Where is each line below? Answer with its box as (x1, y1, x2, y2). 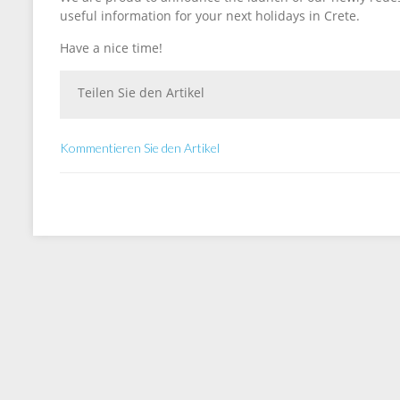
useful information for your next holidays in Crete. (60, 7, 360, 24)
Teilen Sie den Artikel (78, 84, 204, 101)
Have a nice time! (60, 39, 162, 56)
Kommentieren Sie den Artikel (60, 140, 220, 155)
